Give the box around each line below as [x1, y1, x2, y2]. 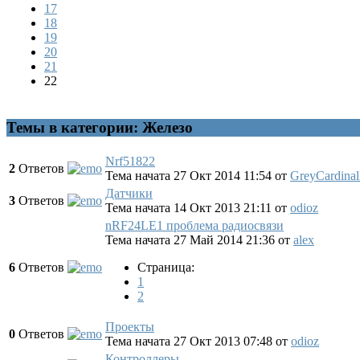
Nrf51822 [105, 153, 155, 168]
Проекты [105, 319, 154, 333]
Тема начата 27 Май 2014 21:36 [105, 232, 278, 247]
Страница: [137, 260, 194, 274]
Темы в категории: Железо [6, 119, 193, 137]
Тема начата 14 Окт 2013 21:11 [105, 200, 275, 215]
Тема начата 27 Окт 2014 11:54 [105, 168, 275, 182]
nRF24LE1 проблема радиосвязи [105, 218, 284, 232]
